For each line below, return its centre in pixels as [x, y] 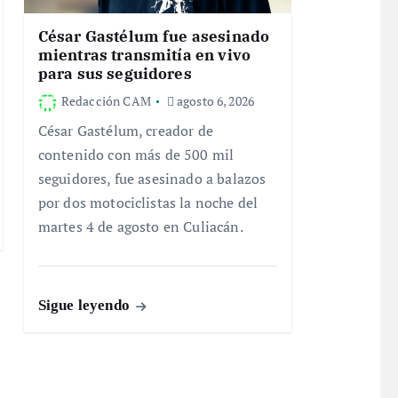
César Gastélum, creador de [125, 131]
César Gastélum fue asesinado [154, 37]
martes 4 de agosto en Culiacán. [140, 227]
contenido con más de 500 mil [136, 155]
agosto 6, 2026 [214, 101]
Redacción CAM [106, 101]
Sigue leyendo [86, 306]
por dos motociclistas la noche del [148, 203]
